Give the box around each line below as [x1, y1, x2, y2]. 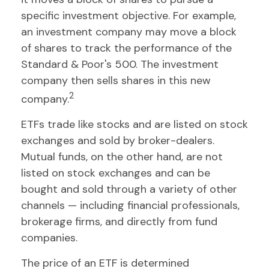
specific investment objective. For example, [21, 8, 236, 23]
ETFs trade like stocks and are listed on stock [21, 117, 248, 131]
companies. [21, 231, 77, 245]
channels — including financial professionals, [21, 198, 240, 213]
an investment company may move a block [21, 25, 237, 39]
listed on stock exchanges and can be [21, 166, 210, 180]
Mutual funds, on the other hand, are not [21, 150, 223, 164]
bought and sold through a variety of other [21, 182, 237, 196]
